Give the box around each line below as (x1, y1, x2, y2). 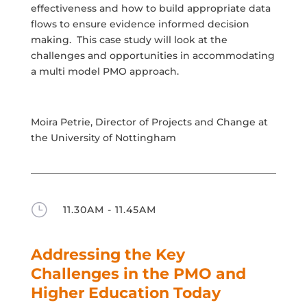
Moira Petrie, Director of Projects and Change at (30, 115, 268, 128)
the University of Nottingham (30, 131, 176, 144)
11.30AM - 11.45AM (62, 203, 156, 216)
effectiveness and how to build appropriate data (30, 1, 271, 14)
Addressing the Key (30, 245, 185, 264)
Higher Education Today (30, 283, 221, 302)
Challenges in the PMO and (30, 264, 246, 283)
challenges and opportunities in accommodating (30, 49, 275, 62)
